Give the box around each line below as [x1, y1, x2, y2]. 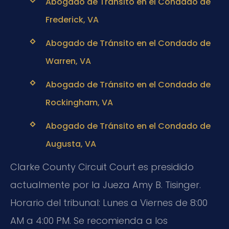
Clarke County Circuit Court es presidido [10, 161, 194, 174]
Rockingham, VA [45, 97, 113, 109]
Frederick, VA [45, 13, 99, 26]
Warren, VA [45, 55, 91, 67]
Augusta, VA [45, 138, 96, 150]
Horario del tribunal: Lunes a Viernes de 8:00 [10, 196, 208, 210]
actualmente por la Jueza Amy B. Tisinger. [10, 178, 201, 192]
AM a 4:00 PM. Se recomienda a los [10, 214, 168, 227]
